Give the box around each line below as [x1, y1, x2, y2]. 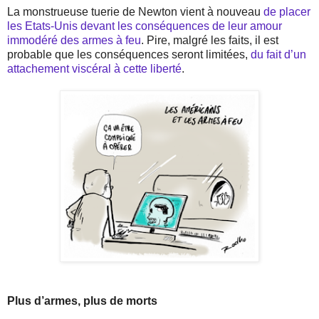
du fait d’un [251, 48, 306, 61]
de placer [263, 5, 310, 18]
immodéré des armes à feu [7, 33, 141, 46]
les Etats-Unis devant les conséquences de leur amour [7, 19, 282, 32]
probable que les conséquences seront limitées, [7, 48, 251, 61]
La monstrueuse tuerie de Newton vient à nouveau [7, 5, 263, 18]
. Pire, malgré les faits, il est [141, 33, 278, 46]
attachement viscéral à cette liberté [7, 62, 182, 75]
